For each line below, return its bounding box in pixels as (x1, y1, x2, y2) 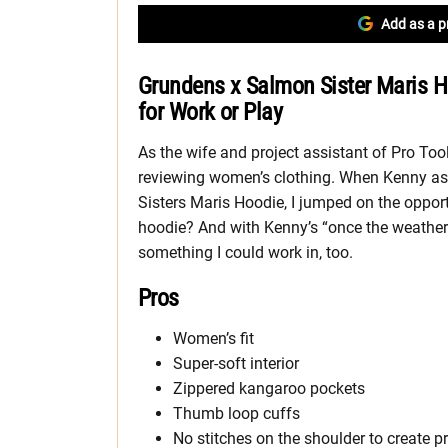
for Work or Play (138, 98, 283, 127)
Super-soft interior (173, 354, 299, 374)
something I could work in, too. (138, 243, 353, 263)
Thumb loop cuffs (173, 404, 300, 424)
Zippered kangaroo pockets (173, 379, 365, 399)
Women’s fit (173, 329, 254, 349)
